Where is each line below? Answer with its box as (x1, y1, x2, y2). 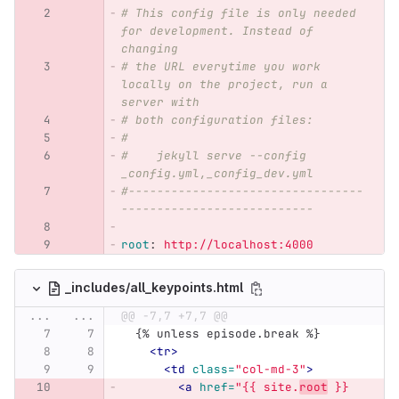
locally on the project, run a (120, 77, 335, 93)
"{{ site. (234, 379, 299, 395)
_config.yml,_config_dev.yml (120, 166, 313, 182)
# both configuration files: (120, 112, 313, 128)
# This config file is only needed (120, 5, 363, 21)
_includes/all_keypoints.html (65, 279, 246, 295)
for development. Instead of (120, 23, 321, 39)
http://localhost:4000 (163, 237, 313, 253)
